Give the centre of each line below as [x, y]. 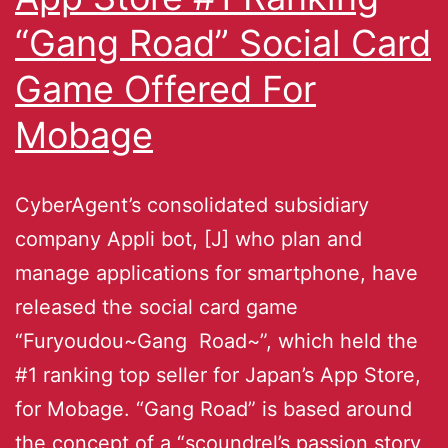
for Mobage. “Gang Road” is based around [213, 408]
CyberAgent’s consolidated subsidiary [192, 204]
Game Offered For [165, 88]
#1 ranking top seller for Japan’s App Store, [218, 374]
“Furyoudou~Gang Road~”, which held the [216, 340]
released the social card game [156, 306]
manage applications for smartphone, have [216, 272]
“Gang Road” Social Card [223, 42]
